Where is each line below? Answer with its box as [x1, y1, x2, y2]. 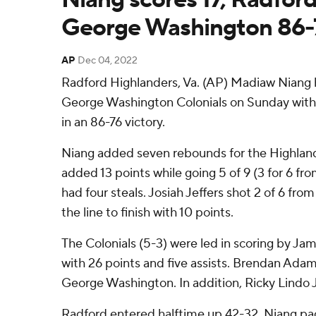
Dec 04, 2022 [78, 54, 138, 67]
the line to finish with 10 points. [61, 205, 233, 221]
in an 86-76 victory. [61, 114, 165, 130]
